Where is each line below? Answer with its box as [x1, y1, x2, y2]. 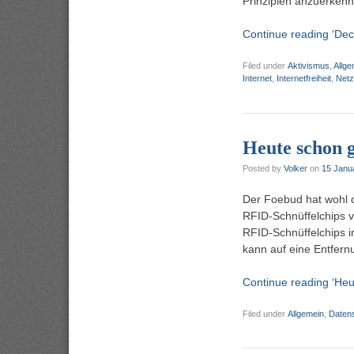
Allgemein [288, 309, 324, 319]
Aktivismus [288, 61, 330, 71]
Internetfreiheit [277, 73, 331, 84]
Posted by [243, 164, 284, 174]
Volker [284, 164, 307, 174]
